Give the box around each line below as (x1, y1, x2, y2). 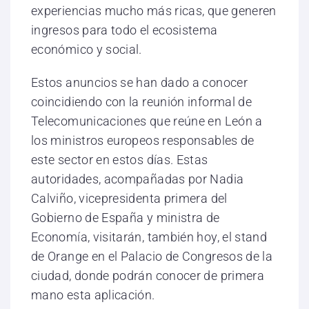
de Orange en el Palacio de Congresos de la (31, 249, 273, 264)
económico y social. (31, 42, 142, 57)
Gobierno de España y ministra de (31, 210, 220, 226)
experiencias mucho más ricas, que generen (31, 3, 277, 19)
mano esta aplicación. (31, 288, 155, 303)
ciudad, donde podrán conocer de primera (31, 268, 265, 283)
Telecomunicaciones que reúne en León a (31, 114, 263, 129)
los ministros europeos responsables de (31, 133, 255, 148)
